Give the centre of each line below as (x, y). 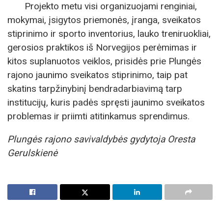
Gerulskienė (32, 153)
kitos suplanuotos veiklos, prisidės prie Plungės (104, 61)
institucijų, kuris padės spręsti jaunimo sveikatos (106, 102)
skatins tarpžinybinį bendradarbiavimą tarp (95, 88)
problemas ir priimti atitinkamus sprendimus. (98, 116)
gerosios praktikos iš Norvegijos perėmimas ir (102, 47)
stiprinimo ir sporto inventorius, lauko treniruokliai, (109, 33)
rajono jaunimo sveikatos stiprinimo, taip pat (97, 75)
